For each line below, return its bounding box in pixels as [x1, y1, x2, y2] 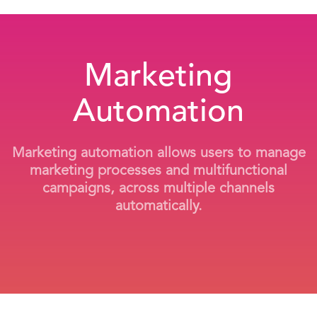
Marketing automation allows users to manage [11, 146, 306, 161]
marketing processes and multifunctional [30, 164, 287, 178]
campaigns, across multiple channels [42, 182, 275, 196]
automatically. [115, 200, 202, 214]
